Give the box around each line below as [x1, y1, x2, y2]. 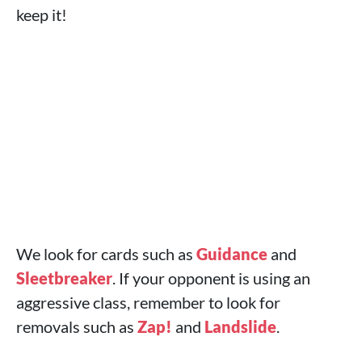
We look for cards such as [16, 244, 196, 263]
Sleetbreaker [16, 268, 112, 288]
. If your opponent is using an [112, 268, 310, 288]
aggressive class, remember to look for [16, 293, 280, 312]
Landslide [204, 317, 276, 336]
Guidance [196, 244, 267, 263]
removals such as [16, 317, 137, 336]
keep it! [16, 5, 67, 24]
